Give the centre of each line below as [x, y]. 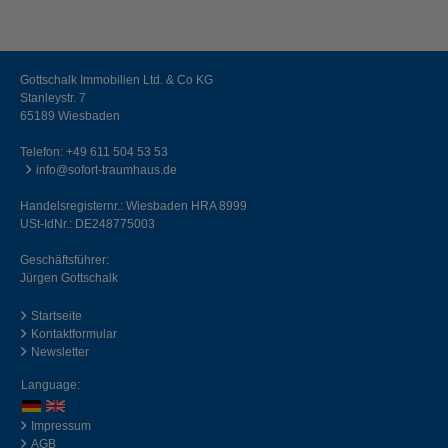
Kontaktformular [74, 334]
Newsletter [60, 352]
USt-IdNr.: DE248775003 [87, 224]
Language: [50, 385]
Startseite [56, 316]
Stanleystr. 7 [53, 98]
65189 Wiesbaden [70, 116]
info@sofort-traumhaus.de [106, 170]
